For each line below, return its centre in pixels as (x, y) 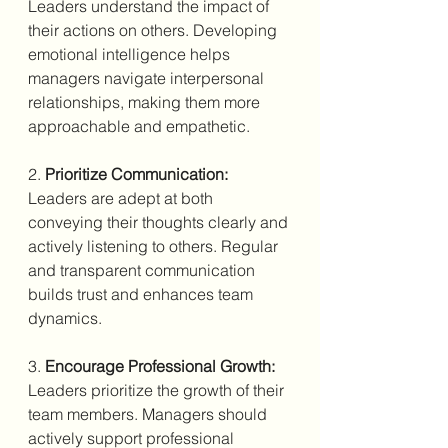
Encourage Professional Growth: (160, 365)
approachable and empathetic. (139, 125)
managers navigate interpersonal (148, 77)
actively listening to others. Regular (155, 245)
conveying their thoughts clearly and (160, 221)
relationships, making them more (146, 101)
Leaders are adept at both (122, 197)
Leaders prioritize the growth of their (158, 389)
